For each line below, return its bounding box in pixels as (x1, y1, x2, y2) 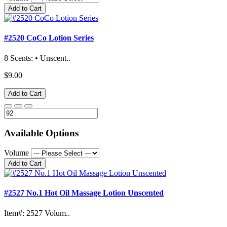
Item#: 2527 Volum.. (4, 208, 70, 217)
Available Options (4, 128, 79, 139)
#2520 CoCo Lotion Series (4, 33, 94, 43)
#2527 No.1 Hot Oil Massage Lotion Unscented (4, 188, 164, 198)
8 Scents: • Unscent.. (4, 53, 70, 62)
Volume (4, 148, 31, 157)
